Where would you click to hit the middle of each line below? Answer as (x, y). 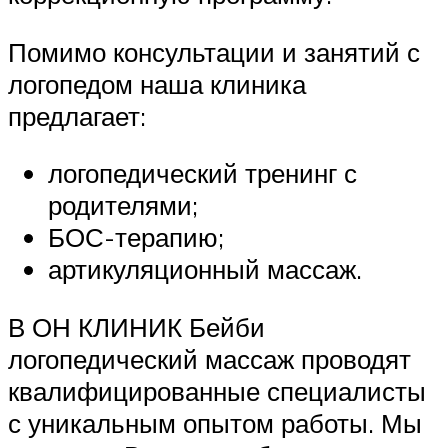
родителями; (123, 205)
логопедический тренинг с (202, 173)
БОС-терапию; (136, 237)
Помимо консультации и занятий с (214, 51)
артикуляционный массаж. (205, 269)
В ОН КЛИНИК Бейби (136, 327)
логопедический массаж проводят (209, 359)
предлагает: (77, 115)
